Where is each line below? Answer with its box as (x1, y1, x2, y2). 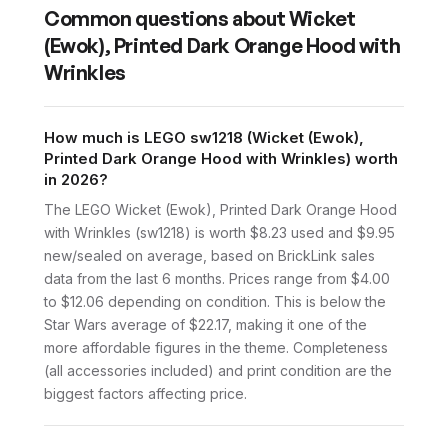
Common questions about (44, 6, 289, 31)
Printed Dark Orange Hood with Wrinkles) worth (44, 149, 398, 168)
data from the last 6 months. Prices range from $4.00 (44, 270, 390, 287)
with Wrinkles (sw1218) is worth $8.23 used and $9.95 (44, 224, 395, 241)
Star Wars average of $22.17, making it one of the (44, 316, 367, 333)
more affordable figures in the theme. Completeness (44, 339, 388, 356)
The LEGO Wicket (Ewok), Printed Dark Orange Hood (44, 201, 397, 218)
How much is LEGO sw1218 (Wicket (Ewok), (44, 128, 364, 147)
